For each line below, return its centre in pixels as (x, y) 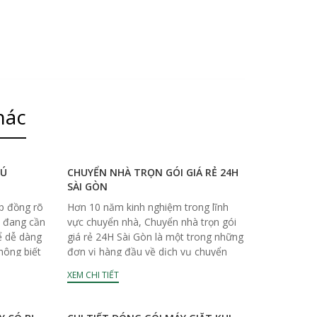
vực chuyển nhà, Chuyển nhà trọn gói (152, 221)
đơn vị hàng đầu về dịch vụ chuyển (148, 251)
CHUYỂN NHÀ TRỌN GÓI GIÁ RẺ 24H (153, 172)
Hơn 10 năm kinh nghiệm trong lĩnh (148, 207)
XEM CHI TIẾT (93, 275)
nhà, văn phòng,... (108, 266)
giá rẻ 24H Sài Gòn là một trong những (156, 236)
